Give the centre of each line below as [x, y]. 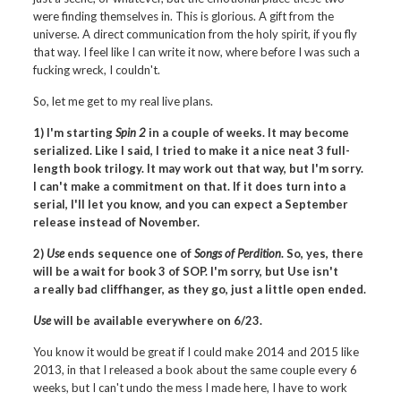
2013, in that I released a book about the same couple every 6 [196, 370]
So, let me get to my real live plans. [124, 101]
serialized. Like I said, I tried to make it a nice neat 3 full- [192, 150]
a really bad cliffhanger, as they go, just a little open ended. [200, 289]
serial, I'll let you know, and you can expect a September [191, 204]
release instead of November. [117, 222]
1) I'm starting [75, 132]
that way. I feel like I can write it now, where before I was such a [197, 52]
